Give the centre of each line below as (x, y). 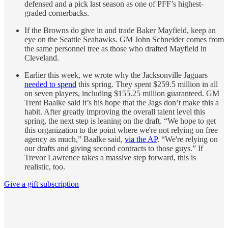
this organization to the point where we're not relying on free (121, 130)
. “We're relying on (188, 139)
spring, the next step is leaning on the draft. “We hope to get (120, 121)
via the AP (141, 139)
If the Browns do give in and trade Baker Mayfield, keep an (120, 30)
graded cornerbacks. (57, 13)
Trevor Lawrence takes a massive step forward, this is (110, 157)
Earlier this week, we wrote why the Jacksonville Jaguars (116, 75)
